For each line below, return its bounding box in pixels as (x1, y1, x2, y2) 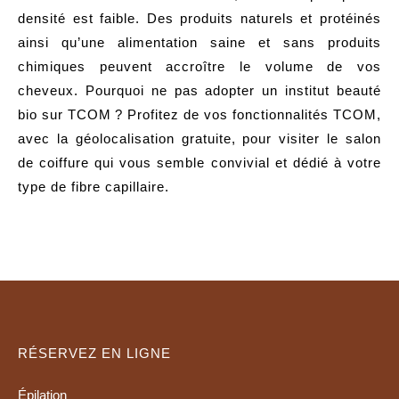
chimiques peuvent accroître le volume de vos (18, 58, 381, 74)
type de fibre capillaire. (18, 178, 169, 194)
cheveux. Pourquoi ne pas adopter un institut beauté (18, 82, 381, 98)
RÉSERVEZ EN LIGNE (18, 345, 171, 361)
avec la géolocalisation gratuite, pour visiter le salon (18, 130, 381, 146)
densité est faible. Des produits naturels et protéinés (18, 10, 381, 26)
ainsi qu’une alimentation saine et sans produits (18, 34, 381, 50)
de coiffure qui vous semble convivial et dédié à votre (18, 154, 381, 170)
